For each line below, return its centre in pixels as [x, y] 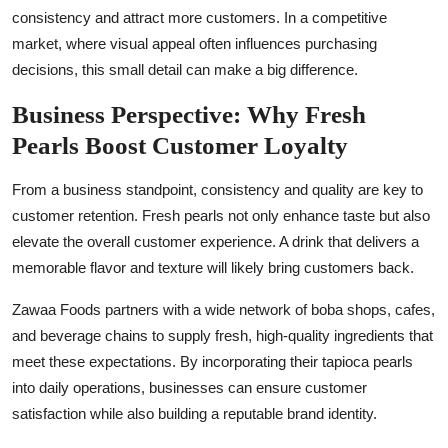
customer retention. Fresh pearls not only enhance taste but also [221, 215]
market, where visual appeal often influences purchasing [194, 43]
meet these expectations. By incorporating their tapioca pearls [212, 361]
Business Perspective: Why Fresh [189, 114]
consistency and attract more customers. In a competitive [199, 17]
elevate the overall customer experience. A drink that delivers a [215, 241]
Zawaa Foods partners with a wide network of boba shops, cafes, [223, 309]
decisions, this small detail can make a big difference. [185, 69]
